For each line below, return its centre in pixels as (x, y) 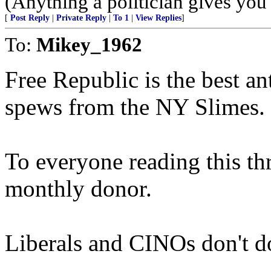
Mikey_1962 (89, 44)
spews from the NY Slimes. (135, 107)
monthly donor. (78, 188)
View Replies (158, 18)
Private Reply (81, 18)
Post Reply (30, 18)
